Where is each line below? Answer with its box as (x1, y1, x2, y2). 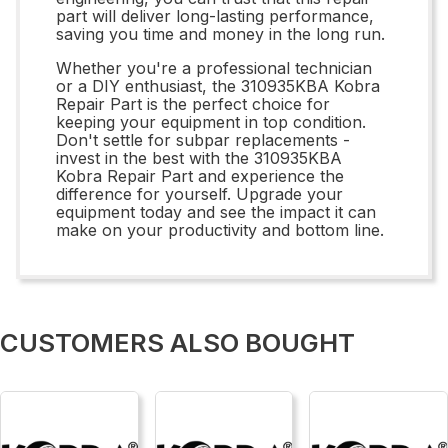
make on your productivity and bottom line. (56, 219, 384, 240)
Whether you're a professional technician (56, 57, 372, 78)
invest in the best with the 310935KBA (56, 147, 342, 168)
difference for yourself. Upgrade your (56, 183, 343, 204)
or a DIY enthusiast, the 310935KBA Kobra (56, 75, 380, 96)
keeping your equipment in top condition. (56, 111, 366, 132)
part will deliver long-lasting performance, (56, 5, 374, 26)
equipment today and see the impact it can (56, 201, 376, 222)
